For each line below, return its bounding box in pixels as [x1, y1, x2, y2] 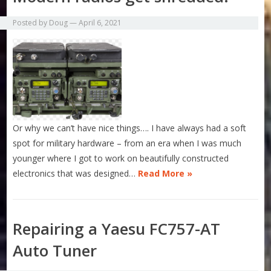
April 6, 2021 [79, 18, 122, 28]
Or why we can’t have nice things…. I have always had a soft [13, 122, 247, 134]
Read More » [138, 168, 193, 180]
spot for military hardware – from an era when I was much [13, 137, 242, 149]
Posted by [13, 18, 50, 28]
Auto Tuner [13, 240, 97, 262]
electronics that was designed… [13, 168, 139, 180]
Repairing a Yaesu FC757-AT [13, 218, 221, 240]
